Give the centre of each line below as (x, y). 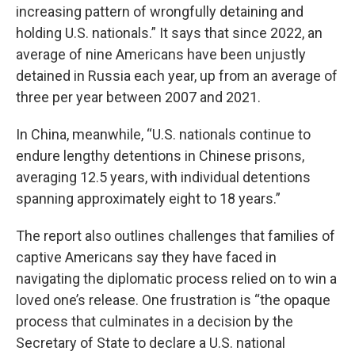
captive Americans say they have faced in (146, 257)
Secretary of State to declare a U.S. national (151, 343)
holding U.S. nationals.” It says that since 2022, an (169, 33)
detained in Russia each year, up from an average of (177, 76)
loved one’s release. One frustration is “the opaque (173, 300)
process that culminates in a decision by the (155, 321)
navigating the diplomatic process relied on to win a (176, 279)
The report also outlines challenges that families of (176, 236)
